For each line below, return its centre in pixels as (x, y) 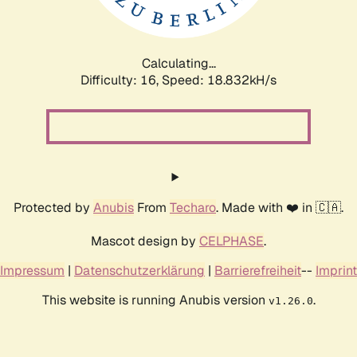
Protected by (53, 207)
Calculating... (178, 63)
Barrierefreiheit (258, 270)
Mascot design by (145, 241)
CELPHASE (231, 241)
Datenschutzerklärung (139, 270)
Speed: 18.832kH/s (219, 80)
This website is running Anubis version (155, 300)
